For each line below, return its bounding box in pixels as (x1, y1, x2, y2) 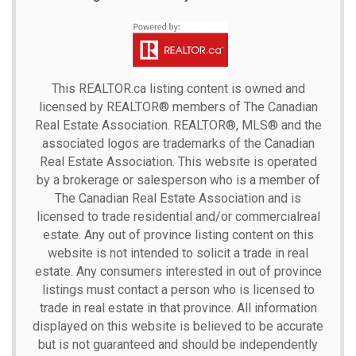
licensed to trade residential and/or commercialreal (36, 208, 320, 224)
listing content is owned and (145, 80, 305, 96)
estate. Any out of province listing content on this (42, 226, 314, 242)
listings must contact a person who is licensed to (41, 281, 315, 297)
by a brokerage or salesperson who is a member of (36, 172, 320, 188)
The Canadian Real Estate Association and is (55, 190, 301, 206)
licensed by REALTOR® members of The (38, 99, 268, 114)
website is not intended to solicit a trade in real (48, 245, 308, 261)
